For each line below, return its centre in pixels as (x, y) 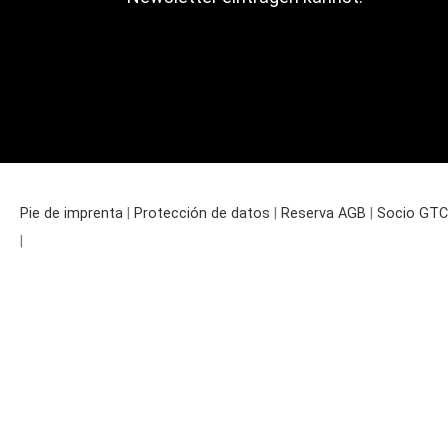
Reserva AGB (323, 213)
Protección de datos (202, 213)
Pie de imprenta (71, 213)
